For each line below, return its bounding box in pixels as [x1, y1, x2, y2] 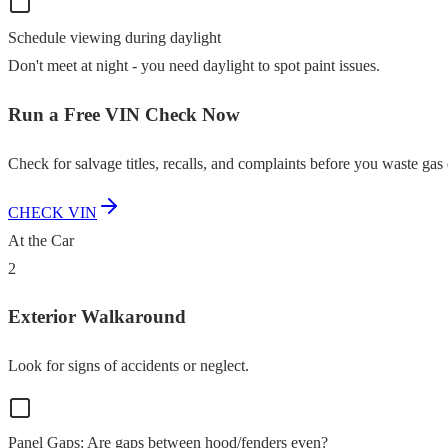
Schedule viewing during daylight [8, 29, 221, 47]
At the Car [8, 231, 74, 249]
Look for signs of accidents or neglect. [8, 357, 249, 375]
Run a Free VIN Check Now [8, 103, 240, 125]
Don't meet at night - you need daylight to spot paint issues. [8, 57, 380, 75]
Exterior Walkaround [8, 306, 186, 328]
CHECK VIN [8, 203, 97, 221]
